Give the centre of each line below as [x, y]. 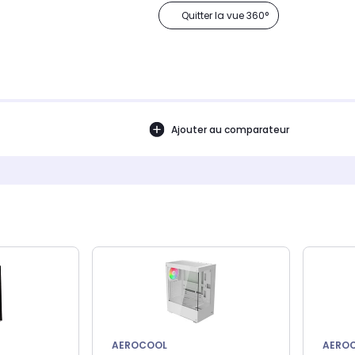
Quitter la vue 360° [225, 16]
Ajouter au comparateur [230, 129]
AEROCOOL [139, 345]
